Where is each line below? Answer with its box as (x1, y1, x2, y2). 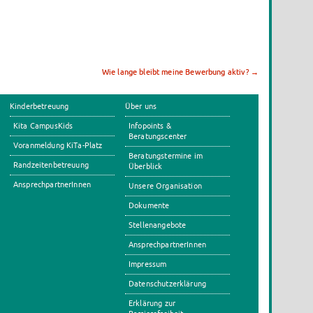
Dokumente (129, 201, 170, 210)
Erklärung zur (129, 299, 175, 307)
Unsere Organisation (129, 182, 202, 190)
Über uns (125, 102, 157, 110)
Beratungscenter (129, 132, 187, 140)
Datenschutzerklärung (129, 279, 207, 288)
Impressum (129, 260, 167, 268)
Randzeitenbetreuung (13, 161, 89, 169)
